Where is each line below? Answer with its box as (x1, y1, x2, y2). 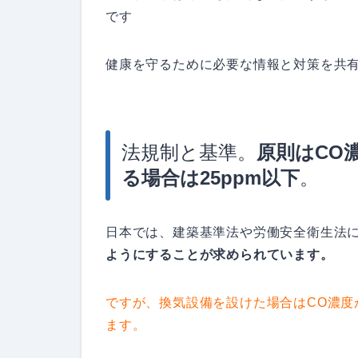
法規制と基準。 (121, 141, 257, 164)
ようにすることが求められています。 (105, 248, 334, 262)
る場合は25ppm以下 (121, 167, 300, 189)
